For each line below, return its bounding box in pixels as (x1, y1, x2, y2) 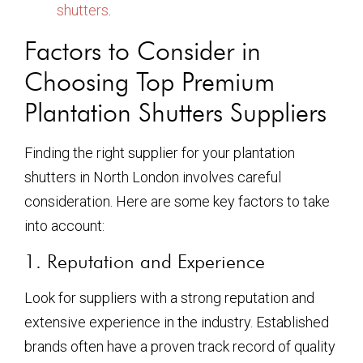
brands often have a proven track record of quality (24, 337, 335, 355)
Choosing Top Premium (24, 66, 275, 98)
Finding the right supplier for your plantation (24, 144, 295, 162)
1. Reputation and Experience (24, 249, 265, 273)
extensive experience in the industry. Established (24, 313, 329, 331)
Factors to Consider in (24, 35, 261, 67)
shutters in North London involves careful (24, 169, 281, 186)
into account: (24, 217, 105, 235)
